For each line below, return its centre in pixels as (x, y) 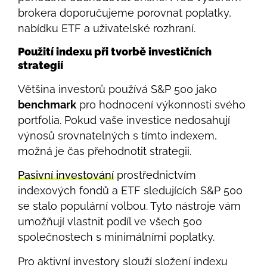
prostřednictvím (155, 175)
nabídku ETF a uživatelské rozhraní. (107, 28)
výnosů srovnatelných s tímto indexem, (117, 136)
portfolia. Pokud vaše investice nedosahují (124, 120)
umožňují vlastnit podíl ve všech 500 (110, 222)
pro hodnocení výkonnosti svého (161, 105)
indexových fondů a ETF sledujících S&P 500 (130, 191)
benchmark (47, 105)
